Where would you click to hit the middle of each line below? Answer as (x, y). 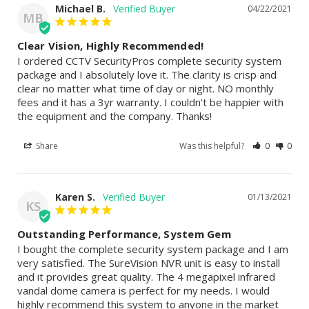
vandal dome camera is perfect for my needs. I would (143, 291)
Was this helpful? (213, 146)
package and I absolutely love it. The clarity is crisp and (147, 75)
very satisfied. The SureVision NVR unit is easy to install (149, 263)
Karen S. (75, 197)
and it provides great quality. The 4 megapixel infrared (146, 277)
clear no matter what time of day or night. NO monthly (146, 89)
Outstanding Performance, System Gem (124, 234)
